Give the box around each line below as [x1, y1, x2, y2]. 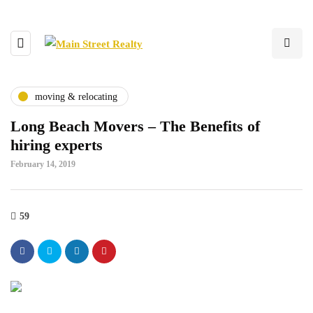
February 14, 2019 [10, 159, 75, 169]
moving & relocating [35, 91, 117, 102]
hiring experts [10, 136, 103, 154]
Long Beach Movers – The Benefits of [10, 117, 260, 135]
